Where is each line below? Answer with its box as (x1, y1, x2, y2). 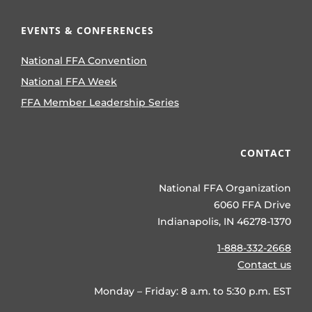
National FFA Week (21, 75, 117, 88)
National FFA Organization (159, 181, 291, 194)
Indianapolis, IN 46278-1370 (157, 214, 291, 228)
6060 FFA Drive (214, 198, 291, 211)
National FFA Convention (21, 54, 147, 67)
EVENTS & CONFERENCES (21, 23, 154, 37)
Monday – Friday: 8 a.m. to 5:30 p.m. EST (94, 284, 291, 297)
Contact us (237, 258, 291, 271)
